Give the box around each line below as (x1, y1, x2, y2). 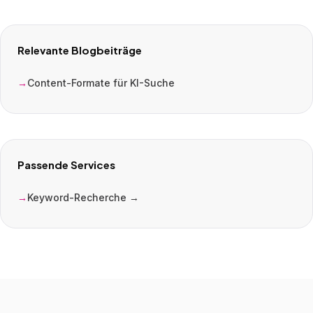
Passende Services (17, 158, 115, 171)
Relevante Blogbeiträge (17, 43, 142, 57)
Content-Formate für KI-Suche (27, 77, 175, 89)
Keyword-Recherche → (27, 191, 139, 203)
